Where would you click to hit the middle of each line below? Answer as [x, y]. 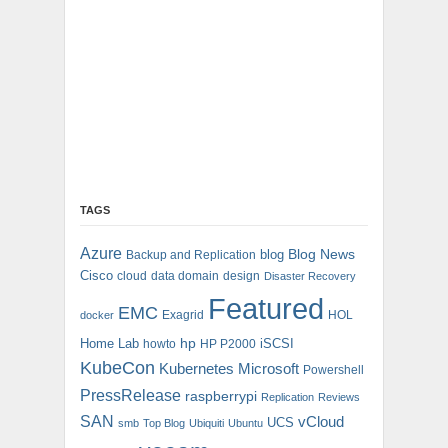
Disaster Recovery [310, 275]
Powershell [333, 369]
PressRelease [130, 394]
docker [97, 314]
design [241, 275]
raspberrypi [221, 396]
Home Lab [109, 343]
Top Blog [164, 422]
